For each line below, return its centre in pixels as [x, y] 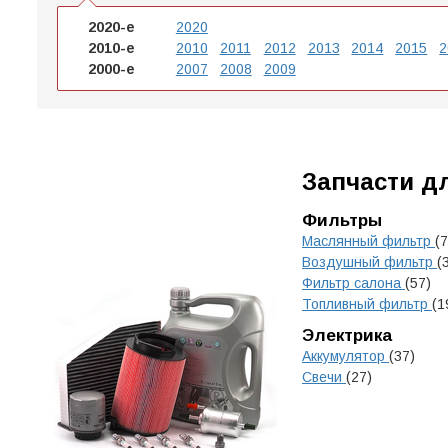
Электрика [347, 335]
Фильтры [342, 220]
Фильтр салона [353, 283]
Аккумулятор [345, 356]
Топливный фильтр [367, 304]
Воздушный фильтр [369, 262]
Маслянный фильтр [368, 241]
